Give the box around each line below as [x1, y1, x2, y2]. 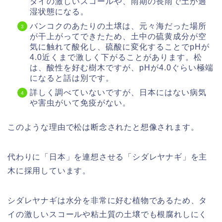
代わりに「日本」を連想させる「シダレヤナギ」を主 [7, 152, 208, 161]
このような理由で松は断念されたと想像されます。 [7, 122, 199, 131]
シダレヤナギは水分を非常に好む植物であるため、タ [7, 196, 208, 205]
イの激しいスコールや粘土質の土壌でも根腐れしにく [7, 210, 208, 219]
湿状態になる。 [30, 7, 89, 16]
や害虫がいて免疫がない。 [30, 98, 131, 107]
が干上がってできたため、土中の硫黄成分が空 [30, 32, 207, 41]
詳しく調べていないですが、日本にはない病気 [30, 88, 207, 97]
